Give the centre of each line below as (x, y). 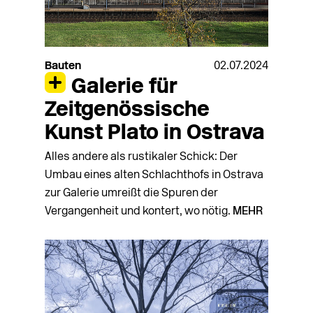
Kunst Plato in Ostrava (155, 134)
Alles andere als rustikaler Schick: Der (141, 157)
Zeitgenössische (127, 111)
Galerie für (124, 88)
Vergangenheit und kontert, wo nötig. (139, 211)
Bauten (63, 66)
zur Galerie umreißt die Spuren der (131, 193)
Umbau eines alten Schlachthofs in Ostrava (154, 175)
